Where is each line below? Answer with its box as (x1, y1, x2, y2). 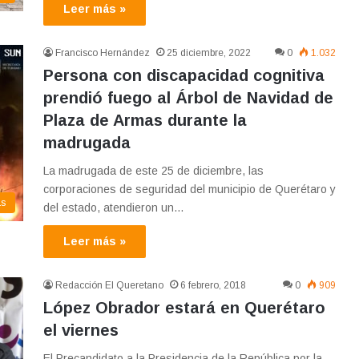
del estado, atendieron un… (43, 201, 184, 215)
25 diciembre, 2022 (167, 47, 251, 59)
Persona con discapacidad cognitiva (43, 67, 325, 85)
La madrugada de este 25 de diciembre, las (43, 164, 264, 178)
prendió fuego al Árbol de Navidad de (43, 89, 333, 107)
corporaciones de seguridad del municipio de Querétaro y (43, 183, 336, 196)
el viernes (43, 321, 119, 340)
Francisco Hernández (55, 47, 150, 59)
